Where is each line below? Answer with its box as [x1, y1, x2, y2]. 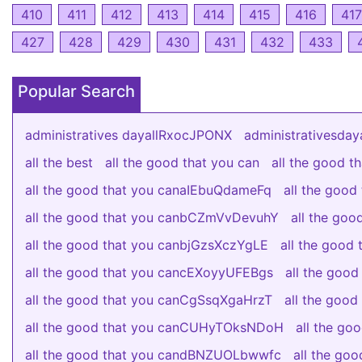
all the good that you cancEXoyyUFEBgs [25, 264, 273, 280]
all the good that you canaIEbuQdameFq [25, 182, 271, 198]
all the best [25, 154, 93, 170]
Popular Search [18, 82, 135, 101]
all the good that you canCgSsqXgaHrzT [25, 292, 272, 308]
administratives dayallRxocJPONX [25, 127, 232, 143]
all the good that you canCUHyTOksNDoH [25, 319, 284, 335]
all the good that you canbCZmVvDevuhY [25, 209, 279, 225]
